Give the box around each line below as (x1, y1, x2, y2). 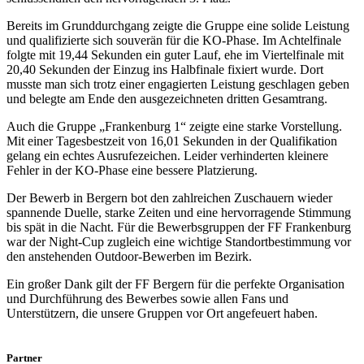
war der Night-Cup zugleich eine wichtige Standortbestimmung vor (6, 234, 351, 249)
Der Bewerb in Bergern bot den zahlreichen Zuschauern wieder (6, 190, 332, 205)
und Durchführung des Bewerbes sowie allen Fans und (6, 291, 288, 305)
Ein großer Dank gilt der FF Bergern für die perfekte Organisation (6, 276, 344, 291)
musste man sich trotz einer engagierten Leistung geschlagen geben (6, 76, 349, 91)
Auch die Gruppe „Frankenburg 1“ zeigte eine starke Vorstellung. (6, 119, 342, 133)
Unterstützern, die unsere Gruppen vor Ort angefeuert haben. (6, 305, 318, 320)
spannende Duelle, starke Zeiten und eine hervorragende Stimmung (6, 205, 351, 219)
